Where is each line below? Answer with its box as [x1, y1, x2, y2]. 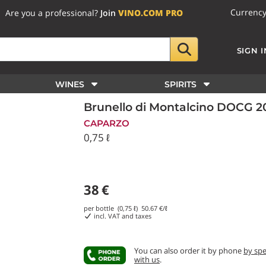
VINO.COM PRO [118, 7, 183, 18]
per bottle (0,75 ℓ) [84, 204, 141, 213]
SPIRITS [164, 79, 197, 90]
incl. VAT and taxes [91, 211, 151, 220]
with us [134, 254, 160, 265]
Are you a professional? [5, 7, 101, 18]
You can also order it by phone [134, 245, 243, 256]
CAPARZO [84, 118, 129, 129]
